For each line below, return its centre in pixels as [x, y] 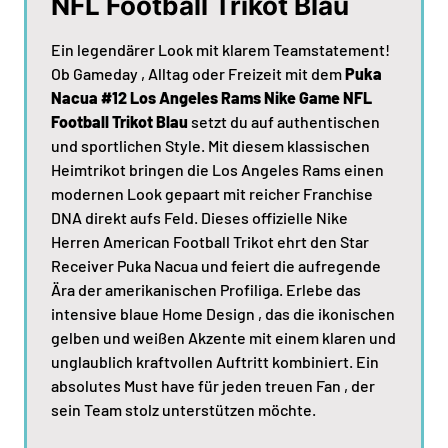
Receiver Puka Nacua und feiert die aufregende [216, 265]
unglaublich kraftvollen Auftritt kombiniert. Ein [215, 361]
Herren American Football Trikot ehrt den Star [210, 241]
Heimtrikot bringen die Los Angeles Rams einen [217, 169]
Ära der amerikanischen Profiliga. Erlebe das [206, 289]
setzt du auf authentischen [284, 121]
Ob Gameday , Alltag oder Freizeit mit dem [198, 73]
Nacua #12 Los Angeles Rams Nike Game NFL [211, 97]
